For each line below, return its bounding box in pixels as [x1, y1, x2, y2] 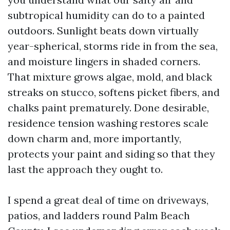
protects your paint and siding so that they [8, 147, 215, 160]
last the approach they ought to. [8, 163, 163, 176]
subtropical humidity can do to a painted [8, 9, 205, 22]
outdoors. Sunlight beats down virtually [8, 24, 199, 37]
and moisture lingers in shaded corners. [8, 55, 200, 68]
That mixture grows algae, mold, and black [8, 70, 212, 83]
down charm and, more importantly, [8, 132, 181, 145]
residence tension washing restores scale [8, 117, 208, 129]
